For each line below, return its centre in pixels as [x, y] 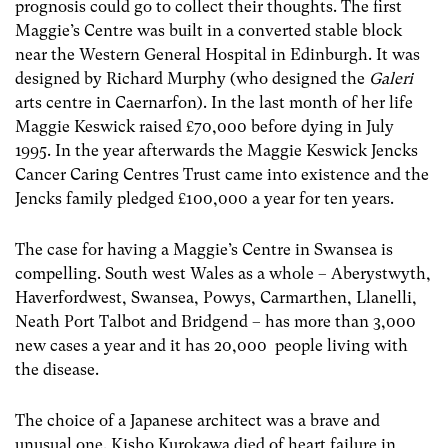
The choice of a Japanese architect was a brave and [197, 421]
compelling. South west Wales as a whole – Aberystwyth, [223, 273]
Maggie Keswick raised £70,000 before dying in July [204, 126]
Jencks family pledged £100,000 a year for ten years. [204, 198]
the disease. [57, 369]
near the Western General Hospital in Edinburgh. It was [217, 54]
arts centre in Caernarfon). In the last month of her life [214, 102]
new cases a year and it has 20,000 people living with [211, 345]
